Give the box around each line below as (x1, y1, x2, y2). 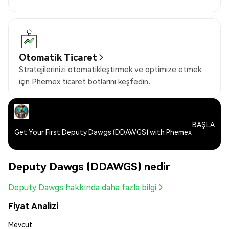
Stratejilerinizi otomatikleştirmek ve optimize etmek (19, 64, 201, 75)
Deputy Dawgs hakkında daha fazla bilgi (8, 181, 156, 193)
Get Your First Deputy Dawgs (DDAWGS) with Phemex (14, 127, 192, 137)
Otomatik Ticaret (19, 51, 97, 63)
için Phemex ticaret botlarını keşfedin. (19, 76, 150, 87)
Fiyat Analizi (8, 200, 58, 212)
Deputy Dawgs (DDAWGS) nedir (8, 158, 170, 173)
